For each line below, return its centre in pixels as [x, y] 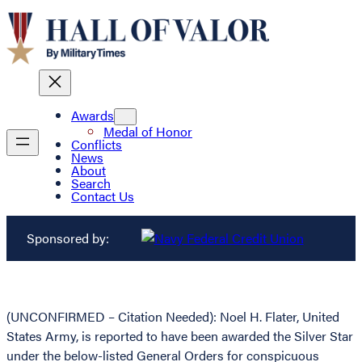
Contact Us [103, 196]
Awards [93, 116]
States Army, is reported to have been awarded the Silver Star [180, 336]
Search [91, 183]
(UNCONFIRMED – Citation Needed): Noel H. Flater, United [173, 317]
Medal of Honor [148, 132]
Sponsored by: [67, 238]
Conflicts [97, 145]
